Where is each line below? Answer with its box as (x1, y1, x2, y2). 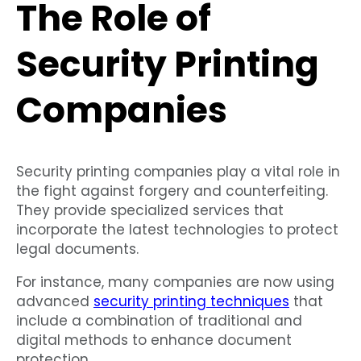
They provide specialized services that (16, 201, 284, 221)
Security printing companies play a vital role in (16, 162, 340, 182)
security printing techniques (93, 292, 289, 312)
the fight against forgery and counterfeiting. (16, 181, 328, 201)
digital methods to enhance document (16, 330, 292, 351)
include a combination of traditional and (16, 311, 302, 331)
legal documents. (16, 239, 139, 259)
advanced (16, 292, 93, 312)
